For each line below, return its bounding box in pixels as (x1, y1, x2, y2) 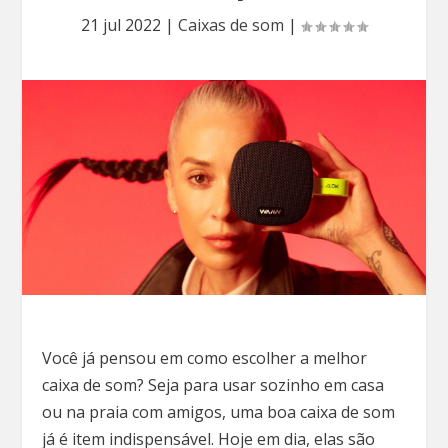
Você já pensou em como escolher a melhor (42, 347, 368, 370)
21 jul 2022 (81, 14, 161, 36)
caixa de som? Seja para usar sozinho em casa (42, 374, 385, 397)
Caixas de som (178, 14, 284, 36)
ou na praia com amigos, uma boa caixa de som (42, 401, 396, 424)
